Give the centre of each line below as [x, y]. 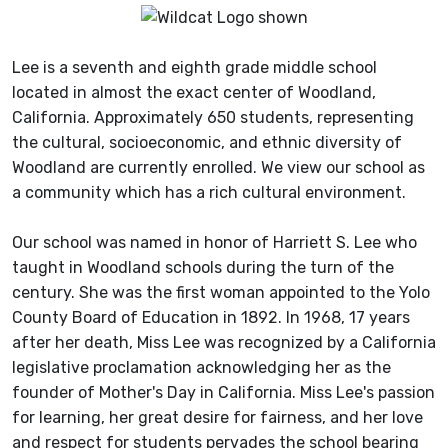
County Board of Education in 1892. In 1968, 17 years [211, 318]
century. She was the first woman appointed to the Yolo [221, 293]
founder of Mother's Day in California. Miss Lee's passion [223, 393]
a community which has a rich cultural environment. [209, 193]
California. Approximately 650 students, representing [213, 118]
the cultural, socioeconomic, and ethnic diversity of [207, 143]
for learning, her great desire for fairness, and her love [217, 418]
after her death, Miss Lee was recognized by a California [224, 343]
